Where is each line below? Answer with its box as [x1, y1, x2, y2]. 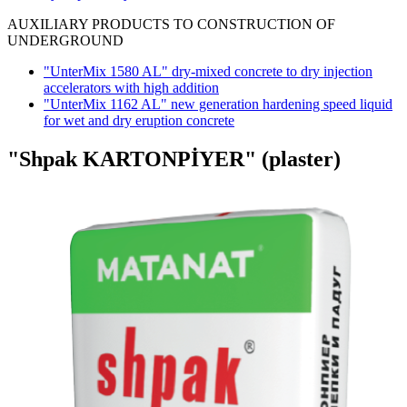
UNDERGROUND [7, 33, 124, 48]
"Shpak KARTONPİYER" [7, 146, 262, 171]
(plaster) [262, 146, 341, 171]
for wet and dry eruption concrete [44, 113, 234, 128]
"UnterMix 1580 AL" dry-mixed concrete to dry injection [44, 64, 372, 79]
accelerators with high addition [44, 80, 219, 95]
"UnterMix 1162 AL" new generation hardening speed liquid [44, 96, 392, 112]
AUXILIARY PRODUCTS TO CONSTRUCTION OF [7, 16, 335, 32]
